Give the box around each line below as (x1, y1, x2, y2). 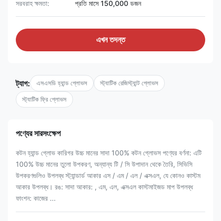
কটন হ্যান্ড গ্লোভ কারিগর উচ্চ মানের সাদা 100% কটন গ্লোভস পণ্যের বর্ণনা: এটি (16, 148, 202, 157)
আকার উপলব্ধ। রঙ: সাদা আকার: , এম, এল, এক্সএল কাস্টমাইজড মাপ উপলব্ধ (16, 183, 193, 191)
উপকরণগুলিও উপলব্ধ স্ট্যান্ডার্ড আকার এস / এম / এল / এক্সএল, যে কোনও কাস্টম (16, 171, 200, 180)
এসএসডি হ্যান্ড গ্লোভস (37, 79, 87, 87)
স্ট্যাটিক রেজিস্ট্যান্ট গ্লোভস (100, 79, 158, 87)
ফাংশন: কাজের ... (16, 194, 56, 202)
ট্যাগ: (16, 78, 30, 88)
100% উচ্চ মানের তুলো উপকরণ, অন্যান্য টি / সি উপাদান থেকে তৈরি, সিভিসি (16, 160, 192, 168)
